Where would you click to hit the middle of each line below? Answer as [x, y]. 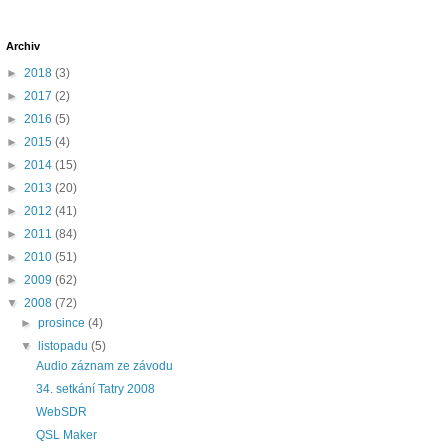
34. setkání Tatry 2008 [95, 389]
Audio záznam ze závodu [104, 366]
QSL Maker [66, 435]
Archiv [23, 46]
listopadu [65, 346]
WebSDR [61, 412]
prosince [63, 323]
